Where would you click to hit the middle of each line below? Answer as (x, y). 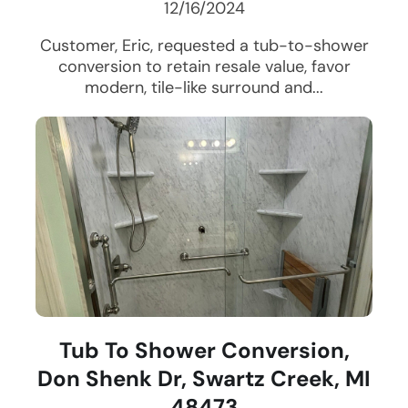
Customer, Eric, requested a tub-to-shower (204, 46)
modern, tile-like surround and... (204, 88)
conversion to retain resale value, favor (204, 67)
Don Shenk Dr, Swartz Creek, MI (204, 379)
